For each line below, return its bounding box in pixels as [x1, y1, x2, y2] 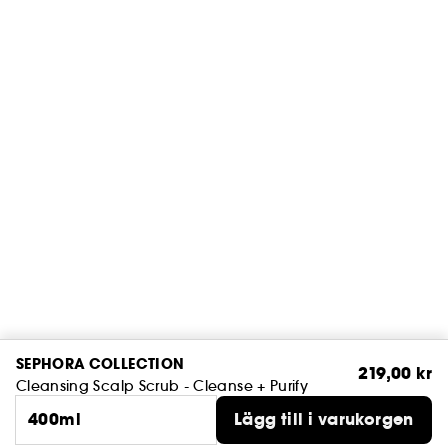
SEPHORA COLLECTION [16, 354, 185, 374]
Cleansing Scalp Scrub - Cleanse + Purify [16, 377, 308, 395]
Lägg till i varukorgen [234, 408, 414, 431]
